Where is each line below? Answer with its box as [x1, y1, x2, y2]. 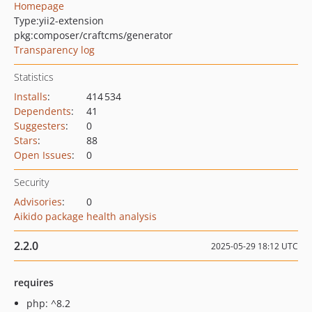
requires [14, 276, 54, 289]
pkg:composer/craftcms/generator [14, 29, 173, 42]
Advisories [14, 195, 62, 208]
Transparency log [14, 43, 95, 56]
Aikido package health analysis [14, 210, 157, 223]
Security [14, 175, 49, 189]
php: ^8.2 [26, 297, 70, 310]
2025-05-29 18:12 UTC [211, 240, 298, 252]
